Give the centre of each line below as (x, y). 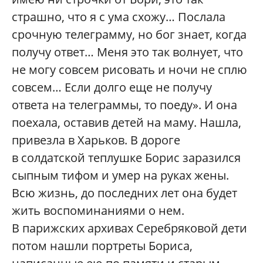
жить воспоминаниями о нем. (98, 210)
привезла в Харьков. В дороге (96, 140)
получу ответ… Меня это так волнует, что (127, 52)
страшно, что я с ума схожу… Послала (119, 16)
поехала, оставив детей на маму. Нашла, (127, 122)
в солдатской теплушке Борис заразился (126, 157)
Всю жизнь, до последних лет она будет (124, 193)
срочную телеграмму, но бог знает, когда (129, 34)
